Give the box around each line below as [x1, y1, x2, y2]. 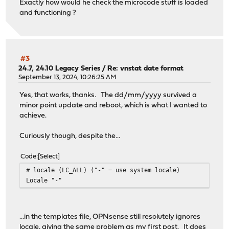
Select [40, 153, 58, 160]
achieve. [19, 111, 47, 120]
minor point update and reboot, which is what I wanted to [19, 101, 208, 109]
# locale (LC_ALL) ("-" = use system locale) [26, 166, 180, 174]
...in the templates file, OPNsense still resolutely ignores [19, 213, 201, 221]
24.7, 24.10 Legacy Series [18, 65, 101, 73]
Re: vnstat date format [107, 65, 184, 73]
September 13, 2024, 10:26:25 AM [18, 74, 117, 81]
